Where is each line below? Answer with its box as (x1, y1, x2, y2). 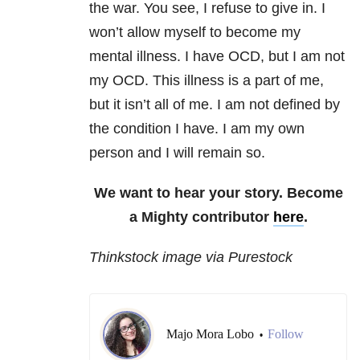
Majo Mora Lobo (166, 327, 257, 342)
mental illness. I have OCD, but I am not (89, 48, 345, 65)
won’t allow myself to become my (89, 24, 301, 41)
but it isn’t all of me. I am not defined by (89, 96, 340, 113)
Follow (268, 327, 304, 342)
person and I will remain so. (89, 145, 265, 162)
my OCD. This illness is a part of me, (89, 72, 324, 89)
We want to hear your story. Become (93, 185, 343, 202)
